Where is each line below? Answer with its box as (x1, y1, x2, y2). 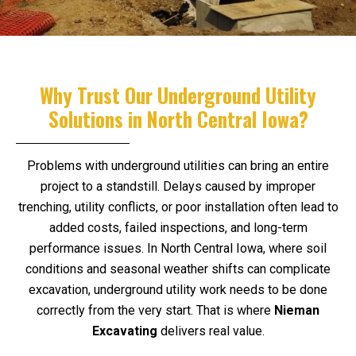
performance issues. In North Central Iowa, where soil (29, 240, 327, 256)
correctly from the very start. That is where (37, 302, 274, 318)
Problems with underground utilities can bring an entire (27, 157, 329, 173)
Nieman (274, 302, 319, 318)
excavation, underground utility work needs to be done (29, 281, 327, 297)
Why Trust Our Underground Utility (40, 79, 316, 110)
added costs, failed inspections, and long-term (48, 219, 308, 235)
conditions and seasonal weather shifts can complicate (25, 261, 331, 277)
